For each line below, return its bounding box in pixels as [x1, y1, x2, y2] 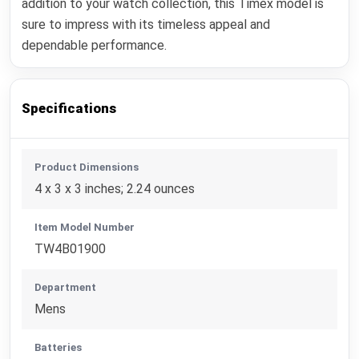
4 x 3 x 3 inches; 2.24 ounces [34, 181, 196, 197]
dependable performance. [22, 38, 167, 54]
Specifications [22, 99, 117, 116]
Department [34, 281, 97, 294]
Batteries [34, 341, 83, 354]
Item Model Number [34, 221, 135, 234]
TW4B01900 [34, 241, 107, 257]
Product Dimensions [34, 161, 139, 174]
